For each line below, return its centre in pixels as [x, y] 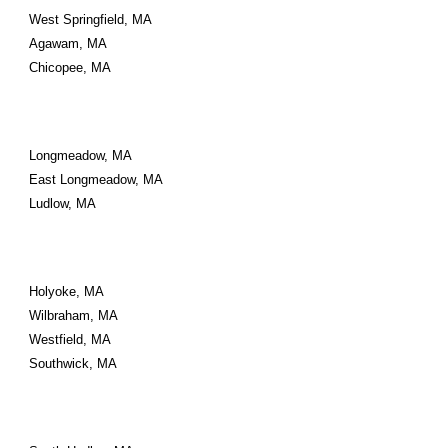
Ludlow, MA [63, 203]
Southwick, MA [73, 363]
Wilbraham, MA [74, 315]
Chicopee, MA [70, 67]
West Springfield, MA [91, 19]
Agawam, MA [68, 43]
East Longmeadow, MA [96, 179]
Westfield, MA [70, 339]
